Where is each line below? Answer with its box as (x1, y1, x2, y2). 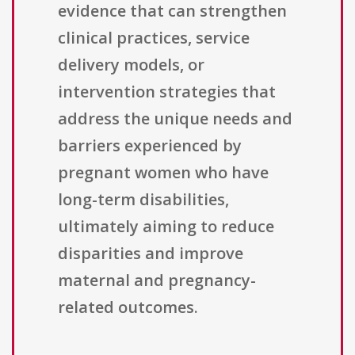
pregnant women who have (58, 162, 269, 184)
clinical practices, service (58, 27, 250, 49)
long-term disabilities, (58, 189, 229, 211)
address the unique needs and (58, 108, 292, 130)
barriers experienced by (58, 135, 242, 157)
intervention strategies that (58, 81, 276, 103)
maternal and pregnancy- (58, 269, 256, 292)
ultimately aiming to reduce (58, 216, 274, 238)
